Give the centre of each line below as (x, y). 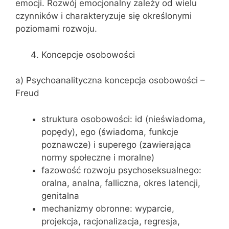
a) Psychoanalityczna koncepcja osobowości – (110, 80)
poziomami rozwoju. (56, 29)
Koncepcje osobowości (88, 54)
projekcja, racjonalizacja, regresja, (111, 221)
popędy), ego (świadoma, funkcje (110, 132)
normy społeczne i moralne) (98, 157)
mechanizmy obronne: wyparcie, (108, 208)
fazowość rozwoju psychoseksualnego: (121, 170)
